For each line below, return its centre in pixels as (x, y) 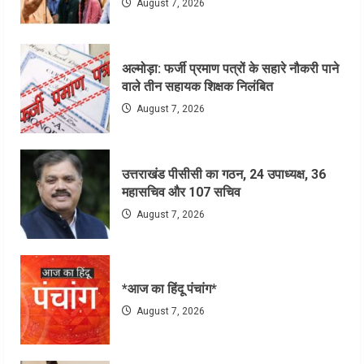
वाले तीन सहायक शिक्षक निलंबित (197, 87)
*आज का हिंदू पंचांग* (169, 289)
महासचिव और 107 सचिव (181, 193)
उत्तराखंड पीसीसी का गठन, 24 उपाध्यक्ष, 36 (224, 175)
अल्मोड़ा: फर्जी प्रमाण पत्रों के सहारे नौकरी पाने (230, 69)
